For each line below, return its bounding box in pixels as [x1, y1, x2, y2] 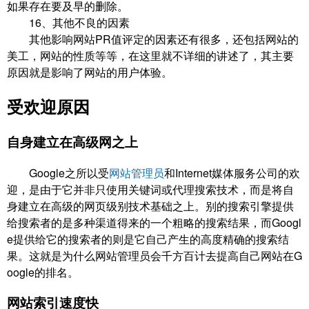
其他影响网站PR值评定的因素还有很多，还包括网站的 [7, 31, 299, 48]
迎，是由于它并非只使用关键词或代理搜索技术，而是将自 [7, 181, 294, 197]
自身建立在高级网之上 [7, 132, 138, 151]
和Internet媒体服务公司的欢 [164, 164, 300, 181]
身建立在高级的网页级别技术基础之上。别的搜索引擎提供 [7, 197, 294, 214]
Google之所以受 [7, 164, 109, 181]
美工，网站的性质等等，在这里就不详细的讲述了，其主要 [7, 48, 294, 64]
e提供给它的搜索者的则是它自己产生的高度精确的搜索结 [7, 230, 289, 247]
